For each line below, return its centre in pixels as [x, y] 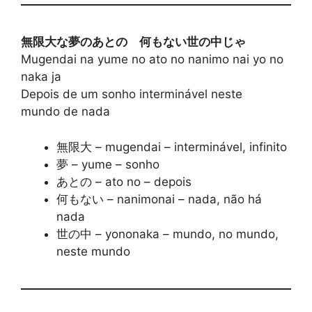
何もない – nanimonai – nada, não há [159, 199]
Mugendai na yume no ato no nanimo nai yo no [152, 60]
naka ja [41, 77]
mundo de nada [65, 112]
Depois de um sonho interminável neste [132, 94]
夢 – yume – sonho [108, 164]
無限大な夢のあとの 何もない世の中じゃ [133, 42]
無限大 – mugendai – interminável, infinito [172, 147]
